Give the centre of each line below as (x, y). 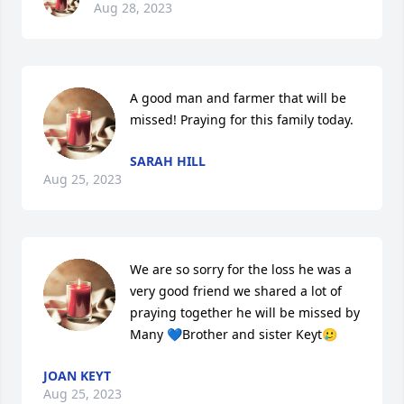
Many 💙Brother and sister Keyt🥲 (234, 334)
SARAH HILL (168, 161)
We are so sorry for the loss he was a (241, 269)
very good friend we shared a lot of (236, 291)
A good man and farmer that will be (238, 98)
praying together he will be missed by (245, 312)
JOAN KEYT (77, 376)
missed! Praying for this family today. (242, 119)
